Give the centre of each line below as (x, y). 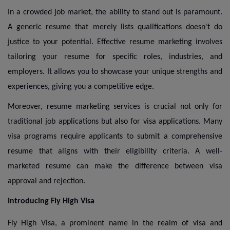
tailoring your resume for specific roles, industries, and (115, 57)
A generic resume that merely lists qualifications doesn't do (115, 27)
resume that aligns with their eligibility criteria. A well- (115, 151)
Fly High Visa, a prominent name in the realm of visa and (115, 223)
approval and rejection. (46, 181)
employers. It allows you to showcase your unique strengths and (115, 72)
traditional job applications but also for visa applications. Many (115, 121)
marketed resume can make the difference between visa (115, 166)
